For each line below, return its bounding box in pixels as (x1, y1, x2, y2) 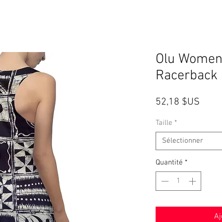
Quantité (156, 158, 183, 167)
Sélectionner (162, 136, 203, 145)
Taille (156, 118, 172, 127)
